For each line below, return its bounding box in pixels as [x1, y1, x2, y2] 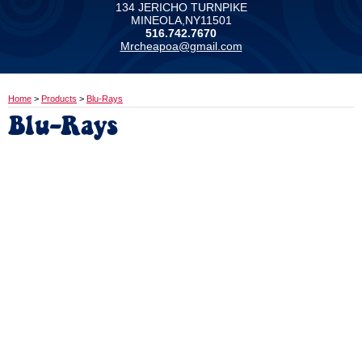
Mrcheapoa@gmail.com [120, 40, 242, 53]
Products [41, 94, 77, 103]
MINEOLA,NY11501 [130, 14, 232, 27]
